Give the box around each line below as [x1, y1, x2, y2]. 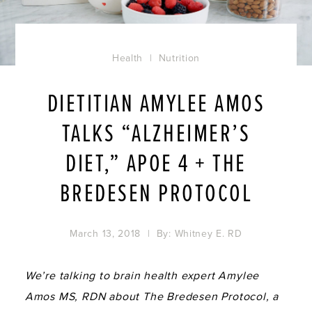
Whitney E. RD [174, 227, 242, 240]
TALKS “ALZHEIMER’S [61, 118, 251, 151]
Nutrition [158, 52, 200, 64]
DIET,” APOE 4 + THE [65, 148, 247, 181]
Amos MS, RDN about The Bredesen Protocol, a [24, 289, 279, 304]
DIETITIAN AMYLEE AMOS [47, 88, 265, 121]
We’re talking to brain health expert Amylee [24, 268, 260, 283]
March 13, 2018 [70, 227, 141, 240]
